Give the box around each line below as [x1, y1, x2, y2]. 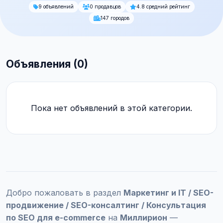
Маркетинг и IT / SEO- [123, 188, 214, 198]
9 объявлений [38, 3, 74, 10]
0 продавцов [89, 3, 121, 10]
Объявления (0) [6, 58, 88, 70]
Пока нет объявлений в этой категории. [31, 103, 192, 113]
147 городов [101, 15, 129, 21]
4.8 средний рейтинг [136, 3, 190, 10]
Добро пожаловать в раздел [6, 188, 123, 198]
